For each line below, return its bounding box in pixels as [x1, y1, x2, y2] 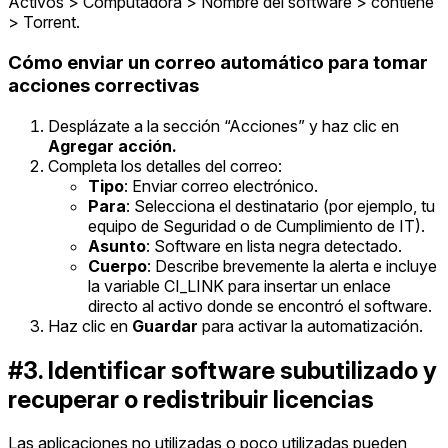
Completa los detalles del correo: [48, 155, 282, 176]
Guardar [132, 315, 198, 336]
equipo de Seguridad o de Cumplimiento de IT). [88, 215, 425, 236]
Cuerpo [88, 255, 147, 276]
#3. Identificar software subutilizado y [8, 355, 437, 385]
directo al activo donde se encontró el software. [88, 295, 432, 316]
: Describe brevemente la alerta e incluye [147, 255, 437, 276]
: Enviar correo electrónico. [124, 175, 318, 196]
